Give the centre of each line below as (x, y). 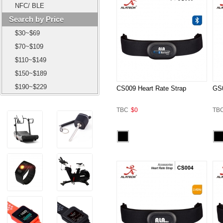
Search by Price (36, 19)
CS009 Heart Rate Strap (151, 88)
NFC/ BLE (30, 6)
